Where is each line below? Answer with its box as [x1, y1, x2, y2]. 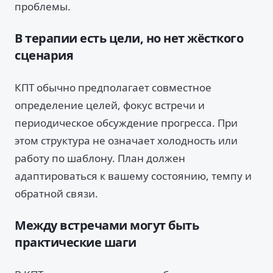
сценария [15, 47, 73, 63]
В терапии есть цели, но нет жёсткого [15, 30, 243, 46]
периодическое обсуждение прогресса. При [15, 116, 238, 130]
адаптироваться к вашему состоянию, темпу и [15, 169, 252, 183]
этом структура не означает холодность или [15, 133, 238, 147]
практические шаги [15, 234, 136, 250]
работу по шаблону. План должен [15, 151, 185, 165]
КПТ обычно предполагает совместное [15, 80, 211, 94]
